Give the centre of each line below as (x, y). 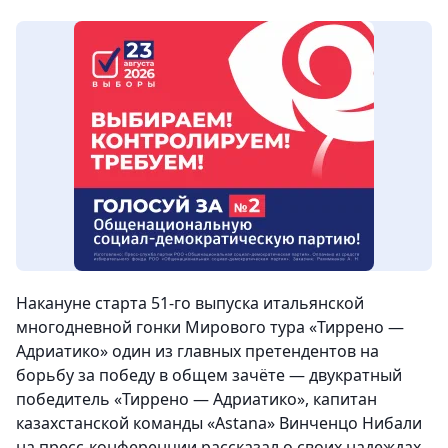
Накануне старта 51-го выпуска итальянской (190, 303)
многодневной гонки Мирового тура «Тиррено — (210, 327)
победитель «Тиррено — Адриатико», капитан (196, 399)
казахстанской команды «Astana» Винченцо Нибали (219, 423)
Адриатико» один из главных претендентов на (197, 351)
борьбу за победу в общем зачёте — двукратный (209, 375)
